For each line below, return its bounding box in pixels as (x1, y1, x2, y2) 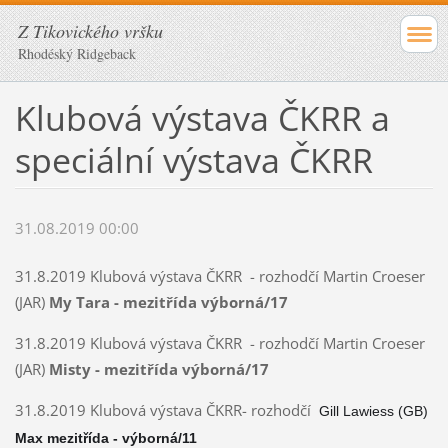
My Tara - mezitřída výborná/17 (48, 292, 288, 313)
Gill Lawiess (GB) (318, 403, 428, 420)
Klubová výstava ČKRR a (14, 94, 390, 141)
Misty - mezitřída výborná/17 (48, 359, 269, 380)
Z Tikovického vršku (18, 19, 163, 43)
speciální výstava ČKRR (14, 136, 373, 183)
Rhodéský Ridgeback (18, 44, 136, 63)
